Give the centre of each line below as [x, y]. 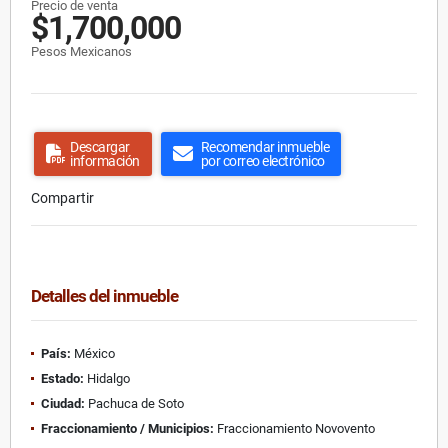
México [93, 353]
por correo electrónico [262, 160]
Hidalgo [107, 378]
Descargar [100, 146]
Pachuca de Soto [134, 403]
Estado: [62, 378]
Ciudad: [63, 403]
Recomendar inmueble [264, 146]
